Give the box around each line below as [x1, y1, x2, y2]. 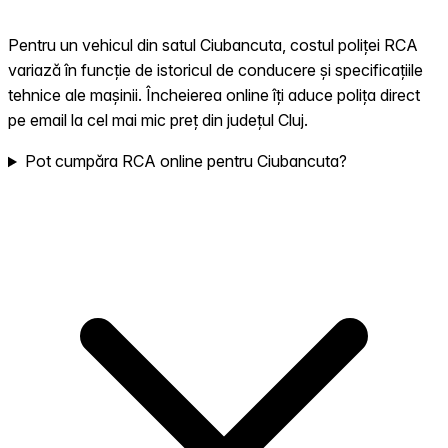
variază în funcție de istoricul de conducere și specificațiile [8, 60, 423, 81]
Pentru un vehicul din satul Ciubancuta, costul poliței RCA [8, 35, 418, 56]
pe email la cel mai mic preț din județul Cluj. [8, 110, 308, 131]
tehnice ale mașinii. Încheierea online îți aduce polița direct [8, 85, 420, 106]
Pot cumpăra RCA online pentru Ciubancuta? [24, 151, 347, 172]
